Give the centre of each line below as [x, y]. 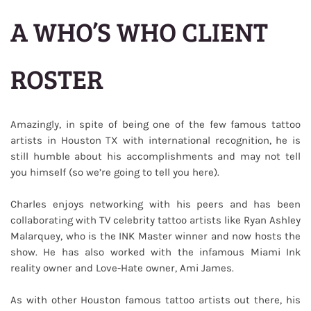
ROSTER [57, 78]
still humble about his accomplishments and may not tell [155, 156]
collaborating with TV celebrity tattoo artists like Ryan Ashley [155, 220]
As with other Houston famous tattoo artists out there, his [155, 300]
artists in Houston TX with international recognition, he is [155, 140]
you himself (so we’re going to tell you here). [115, 172]
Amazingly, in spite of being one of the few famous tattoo [155, 124]
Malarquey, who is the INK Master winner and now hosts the [155, 236]
